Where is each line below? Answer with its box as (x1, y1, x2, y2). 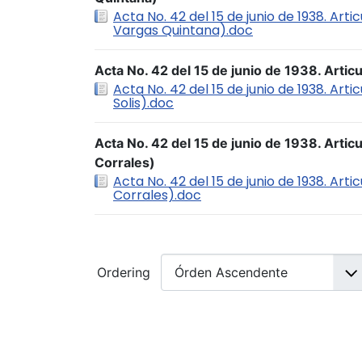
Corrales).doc (113, 186, 201, 204)
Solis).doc (113, 94, 174, 112)
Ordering (97, 264, 154, 280)
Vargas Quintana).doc (113, 21, 253, 40)
